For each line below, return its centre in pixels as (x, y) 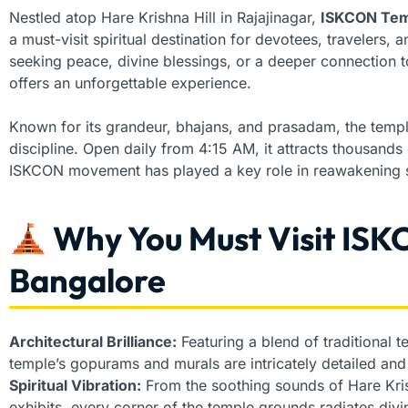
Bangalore (87, 280)
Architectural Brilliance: (93, 342)
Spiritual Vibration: (75, 386)
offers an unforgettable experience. (130, 83)
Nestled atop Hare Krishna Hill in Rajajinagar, (165, 18)
